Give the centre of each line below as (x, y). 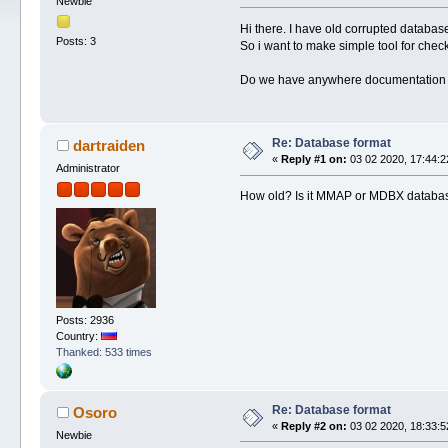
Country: (79, 335)
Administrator (88, 168)
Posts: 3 (76, 41)
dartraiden (108, 146)
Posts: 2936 (85, 319)
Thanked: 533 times (104, 351)
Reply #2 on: (314, 425)
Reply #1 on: (314, 159)
